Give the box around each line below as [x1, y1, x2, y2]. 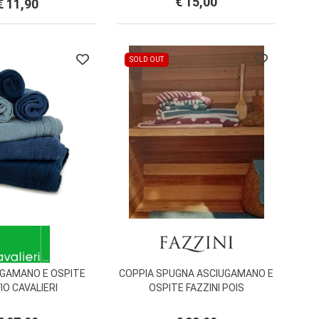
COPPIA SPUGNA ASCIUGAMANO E [119, 268, 273, 280]
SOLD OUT [130, 56, 164, 64]
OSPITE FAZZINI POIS [148, 282, 244, 294]
